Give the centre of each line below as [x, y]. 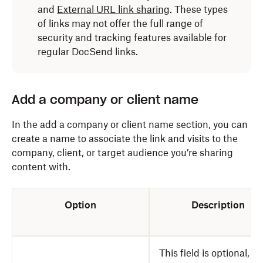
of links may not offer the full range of [120, 23]
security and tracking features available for [132, 38]
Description [218, 205]
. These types [199, 9]
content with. [41, 167]
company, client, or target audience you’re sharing [122, 153]
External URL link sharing [113, 9]
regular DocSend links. [88, 52]
